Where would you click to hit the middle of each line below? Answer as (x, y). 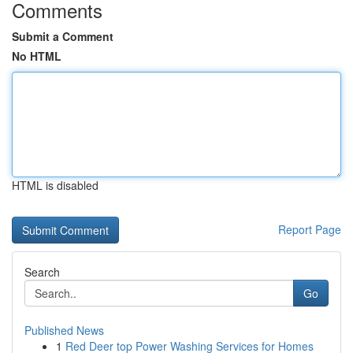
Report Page (310, 229)
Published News (64, 330)
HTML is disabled (55, 185)
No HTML (37, 56)
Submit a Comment (63, 36)
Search (42, 272)
